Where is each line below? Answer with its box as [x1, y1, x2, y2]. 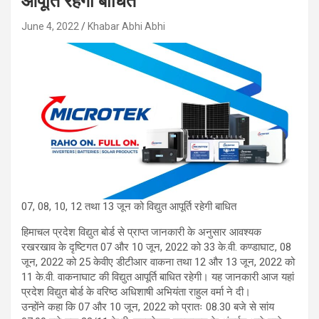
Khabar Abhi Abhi [88, 21, 165, 33]
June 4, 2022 [21, 21, 79, 33]
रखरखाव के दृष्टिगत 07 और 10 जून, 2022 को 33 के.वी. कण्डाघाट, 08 [21, 241, 291, 254]
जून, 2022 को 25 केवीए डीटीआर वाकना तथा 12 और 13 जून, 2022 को [21, 256, 295, 269]
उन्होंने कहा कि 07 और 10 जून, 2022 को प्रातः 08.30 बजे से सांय [21, 300, 274, 314]
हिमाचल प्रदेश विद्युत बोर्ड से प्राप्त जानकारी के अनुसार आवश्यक [21, 226, 261, 239]
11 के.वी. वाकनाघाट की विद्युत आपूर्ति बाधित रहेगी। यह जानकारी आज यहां [21, 271, 294, 284]
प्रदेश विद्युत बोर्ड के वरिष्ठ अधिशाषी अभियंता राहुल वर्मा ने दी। [21, 286, 251, 299]
